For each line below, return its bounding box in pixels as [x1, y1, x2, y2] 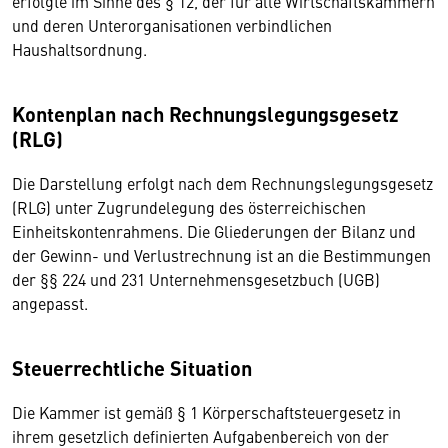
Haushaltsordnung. [12, 38, 147, 60]
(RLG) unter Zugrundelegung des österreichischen [12, 196, 366, 218]
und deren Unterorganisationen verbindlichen [12, 14, 332, 36]
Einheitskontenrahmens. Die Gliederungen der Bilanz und [12, 220, 416, 242]
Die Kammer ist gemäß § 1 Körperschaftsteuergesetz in [12, 401, 401, 423]
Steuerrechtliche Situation [12, 353, 252, 382]
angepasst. [12, 292, 88, 314]
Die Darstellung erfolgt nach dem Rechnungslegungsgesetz [12, 172, 433, 194]
